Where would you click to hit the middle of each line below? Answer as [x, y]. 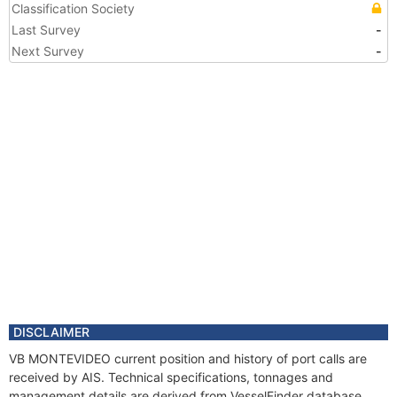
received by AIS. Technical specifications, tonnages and [171, 377]
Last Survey [46, 30]
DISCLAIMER [51, 332]
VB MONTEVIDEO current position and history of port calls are [188, 358]
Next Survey [48, 51]
